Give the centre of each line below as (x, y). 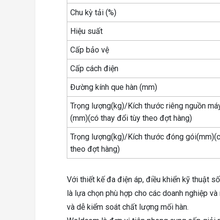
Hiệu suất (87, 31)
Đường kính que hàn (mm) (114, 87)
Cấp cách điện (95, 68)
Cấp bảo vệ (90, 50)
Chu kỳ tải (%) (94, 12)
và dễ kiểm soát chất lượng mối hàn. (128, 207)
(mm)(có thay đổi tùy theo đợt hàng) (131, 118)
